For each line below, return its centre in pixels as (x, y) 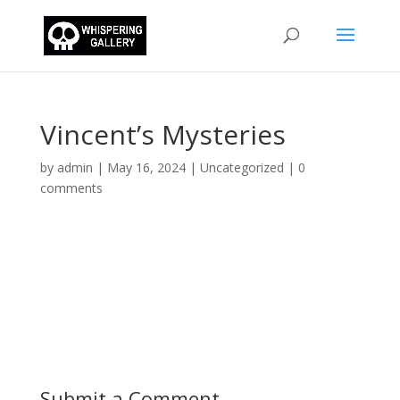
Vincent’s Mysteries (162, 134)
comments (71, 188)
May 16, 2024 (146, 167)
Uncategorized (242, 167)
